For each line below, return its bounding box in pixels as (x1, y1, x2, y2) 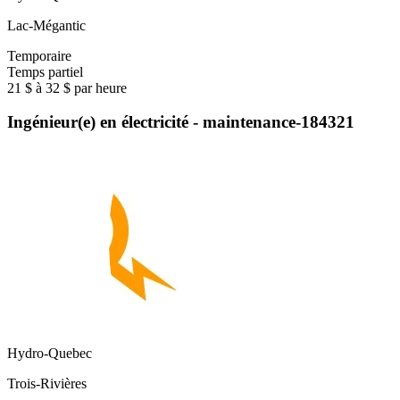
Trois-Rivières (7, 376, 87, 392)
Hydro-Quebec (7, 346, 92, 362)
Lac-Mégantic (7, 17, 86, 33)
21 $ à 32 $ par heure (7, 79, 127, 96)
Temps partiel (7, 63, 83, 79)
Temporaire (7, 47, 71, 63)
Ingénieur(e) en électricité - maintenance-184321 (7, 112, 354, 132)
